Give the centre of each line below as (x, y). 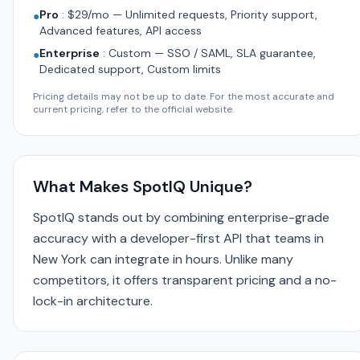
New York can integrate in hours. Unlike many (163, 259)
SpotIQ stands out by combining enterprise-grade (181, 217)
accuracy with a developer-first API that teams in (178, 238)
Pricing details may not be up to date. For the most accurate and (184, 96)
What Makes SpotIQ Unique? (143, 186)
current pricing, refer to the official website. (133, 109)
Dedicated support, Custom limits (130, 69)
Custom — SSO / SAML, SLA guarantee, (212, 53)
